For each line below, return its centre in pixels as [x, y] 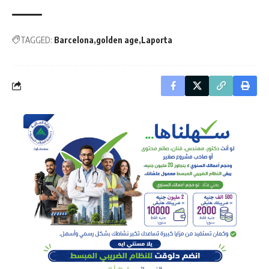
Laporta [157, 40]
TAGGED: [36, 40]
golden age [117, 40]
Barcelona [74, 40]
